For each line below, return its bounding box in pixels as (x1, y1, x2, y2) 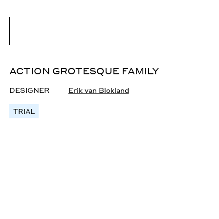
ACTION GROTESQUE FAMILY (9, 64, 160, 77)
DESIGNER (9, 86, 50, 94)
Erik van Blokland (68, 86, 129, 94)
